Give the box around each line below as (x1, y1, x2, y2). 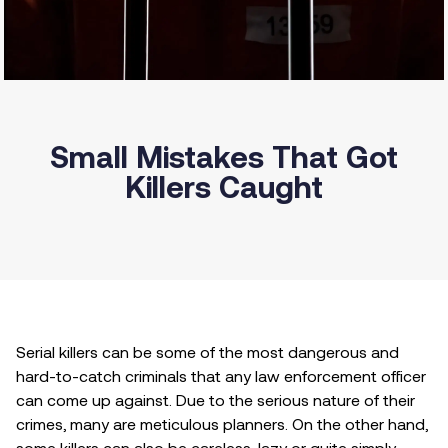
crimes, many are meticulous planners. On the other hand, (16, 414, 428, 434)
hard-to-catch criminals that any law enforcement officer (16, 366, 426, 386)
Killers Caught (125, 167, 323, 204)
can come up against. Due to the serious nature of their (16, 390, 415, 410)
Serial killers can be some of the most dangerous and (16, 342, 399, 362)
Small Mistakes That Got (50, 137, 398, 174)
